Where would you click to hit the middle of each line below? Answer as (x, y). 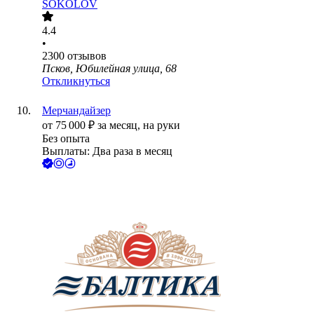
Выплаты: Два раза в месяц (107, 151)
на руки (162, 125)
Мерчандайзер (76, 111)
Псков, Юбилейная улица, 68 (109, 69)
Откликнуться (76, 81)
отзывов (87, 56)
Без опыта (66, 139)
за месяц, (120, 125)
